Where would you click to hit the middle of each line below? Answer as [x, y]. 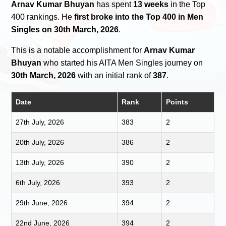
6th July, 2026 [38, 182]
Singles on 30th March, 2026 [65, 29]
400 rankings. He [43, 17]
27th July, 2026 [40, 122]
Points [177, 102]
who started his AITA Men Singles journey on [122, 63]
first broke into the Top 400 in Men [139, 17]
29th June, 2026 [42, 203]
